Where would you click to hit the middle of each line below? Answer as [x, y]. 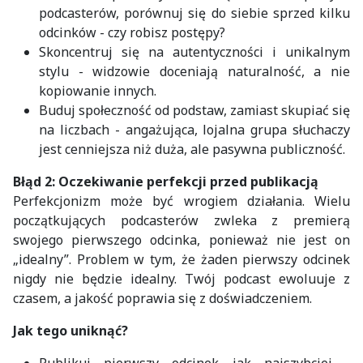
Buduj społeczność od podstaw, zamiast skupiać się [194, 110]
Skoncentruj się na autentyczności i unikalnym [194, 51]
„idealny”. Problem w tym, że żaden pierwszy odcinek [181, 259]
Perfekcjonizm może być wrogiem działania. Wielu [181, 201]
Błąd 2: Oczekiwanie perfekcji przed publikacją [166, 181]
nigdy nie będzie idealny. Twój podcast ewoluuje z [181, 278]
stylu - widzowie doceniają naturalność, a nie [194, 71]
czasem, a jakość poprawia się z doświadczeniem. [162, 298]
